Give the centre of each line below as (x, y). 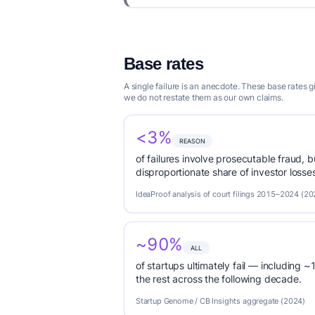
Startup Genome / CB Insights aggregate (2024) (221, 301)
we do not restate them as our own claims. (204, 97)
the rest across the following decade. (219, 279)
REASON (192, 141)
